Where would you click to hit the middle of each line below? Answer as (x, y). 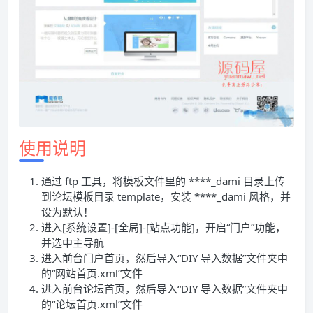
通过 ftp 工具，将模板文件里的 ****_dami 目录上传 (163, 181)
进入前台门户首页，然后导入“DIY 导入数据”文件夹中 (165, 258)
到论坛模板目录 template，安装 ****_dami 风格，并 (166, 197)
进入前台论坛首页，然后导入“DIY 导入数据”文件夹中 (165, 289)
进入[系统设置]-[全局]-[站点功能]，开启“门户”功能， (163, 227)
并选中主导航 (73, 243)
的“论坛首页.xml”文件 (92, 304)
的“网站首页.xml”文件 (92, 274)
